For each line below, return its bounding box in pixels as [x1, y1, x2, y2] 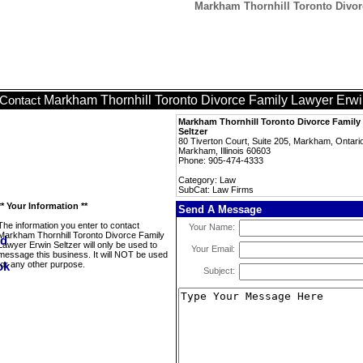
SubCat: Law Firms [178, 185, 254, 194]
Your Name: [189, 222, 235, 232]
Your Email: [191, 244, 235, 254]
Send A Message [178, 203, 262, 216]
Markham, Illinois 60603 [178, 146, 271, 156]
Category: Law [178, 175, 236, 185]
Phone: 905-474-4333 [178, 156, 263, 165]
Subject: [203, 266, 235, 275]
